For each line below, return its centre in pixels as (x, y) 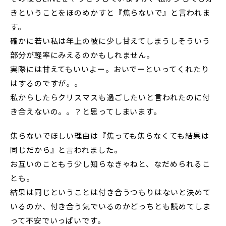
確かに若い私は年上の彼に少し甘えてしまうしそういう (110, 41)
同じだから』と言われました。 (66, 150)
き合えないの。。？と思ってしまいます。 (86, 111)
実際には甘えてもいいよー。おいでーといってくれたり (110, 69)
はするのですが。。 (46, 83)
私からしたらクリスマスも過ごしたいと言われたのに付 (110, 97)
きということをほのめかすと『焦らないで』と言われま (110, 13)
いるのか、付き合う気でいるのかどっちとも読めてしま (110, 206)
